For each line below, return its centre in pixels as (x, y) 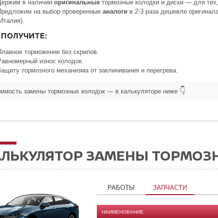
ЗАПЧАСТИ (170, 188)
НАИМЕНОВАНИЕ (123, 212)
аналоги (115, 12)
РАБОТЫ (121, 188)
